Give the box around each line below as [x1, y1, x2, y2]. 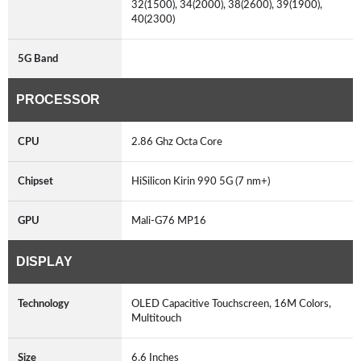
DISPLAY [16, 254, 73, 268]
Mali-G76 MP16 [131, 214, 211, 226]
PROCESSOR [16, 92, 100, 106]
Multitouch [131, 312, 186, 324]
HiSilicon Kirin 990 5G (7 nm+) [131, 175, 275, 187]
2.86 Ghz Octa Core [131, 135, 227, 147]
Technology [18, 297, 69, 309]
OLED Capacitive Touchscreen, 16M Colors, [131, 297, 331, 309]
